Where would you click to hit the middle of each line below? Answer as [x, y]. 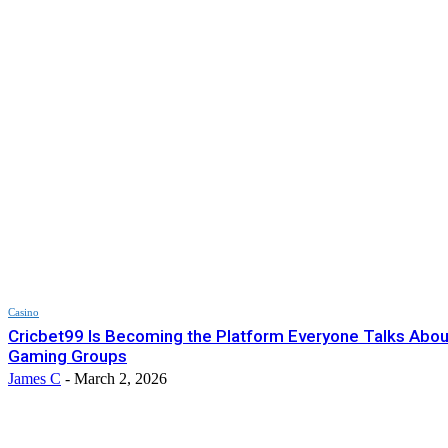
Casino [23, 311]
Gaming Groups [67, 355]
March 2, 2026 [120, 378]
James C [34, 378]
